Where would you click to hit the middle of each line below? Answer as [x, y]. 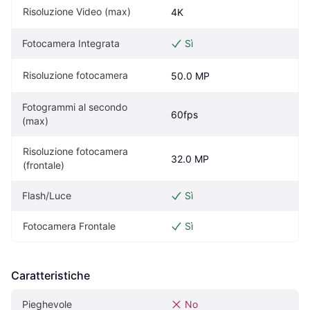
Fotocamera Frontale [69, 226]
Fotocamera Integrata [71, 44]
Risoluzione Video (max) [77, 12]
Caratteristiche [51, 276]
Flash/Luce [47, 196]
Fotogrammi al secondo [75, 107]
